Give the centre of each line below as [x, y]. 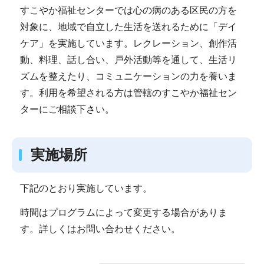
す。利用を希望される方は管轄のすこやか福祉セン [128, 93]
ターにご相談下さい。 [67, 109]
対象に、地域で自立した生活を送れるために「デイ [128, 27]
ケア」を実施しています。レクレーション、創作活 [128, 43]
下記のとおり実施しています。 [86, 188]
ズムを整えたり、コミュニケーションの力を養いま [128, 76]
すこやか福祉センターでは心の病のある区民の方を [128, 10]
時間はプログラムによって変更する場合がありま [123, 213]
